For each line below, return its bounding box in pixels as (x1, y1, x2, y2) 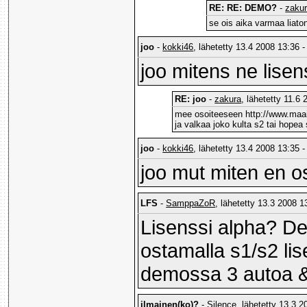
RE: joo (175, 94, 207, 105)
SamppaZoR (166, 198, 216, 209)
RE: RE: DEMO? (209, 3, 278, 14)
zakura (214, 94, 242, 105)
